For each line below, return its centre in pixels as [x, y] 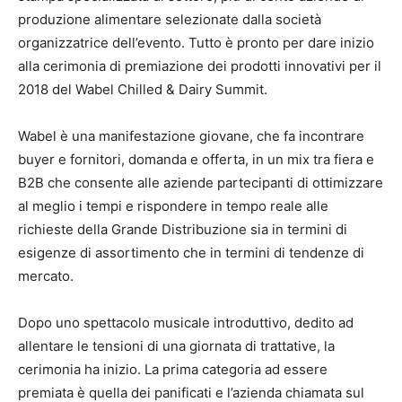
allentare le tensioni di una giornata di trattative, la [176, 346]
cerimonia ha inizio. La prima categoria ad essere [173, 370]
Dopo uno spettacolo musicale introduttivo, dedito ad [186, 323]
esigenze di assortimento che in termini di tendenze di [191, 253]
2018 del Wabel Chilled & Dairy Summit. [143, 90]
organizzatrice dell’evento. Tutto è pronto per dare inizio [196, 43]
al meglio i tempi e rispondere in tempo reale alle [173, 206]
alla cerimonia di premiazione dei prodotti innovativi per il [200, 66]
